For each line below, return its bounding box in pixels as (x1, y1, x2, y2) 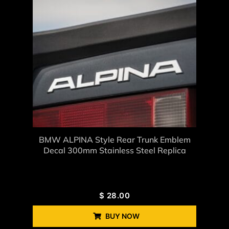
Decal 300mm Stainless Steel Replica (43, 145, 186, 155)
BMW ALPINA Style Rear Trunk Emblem (38, 134, 191, 145)
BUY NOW (105, 211, 140, 220)
